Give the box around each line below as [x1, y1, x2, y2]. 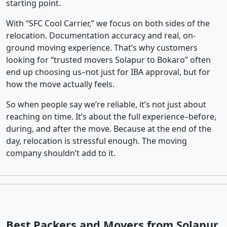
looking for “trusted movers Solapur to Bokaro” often [6, 54, 211, 66]
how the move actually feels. [6, 79, 115, 90]
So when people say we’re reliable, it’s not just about [6, 99, 206, 110]
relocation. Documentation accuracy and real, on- [6, 30, 196, 42]
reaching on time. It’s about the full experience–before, [6, 111, 216, 123]
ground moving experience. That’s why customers [6, 42, 198, 54]
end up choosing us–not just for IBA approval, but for [6, 66, 210, 78]
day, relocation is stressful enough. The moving [6, 135, 187, 147]
